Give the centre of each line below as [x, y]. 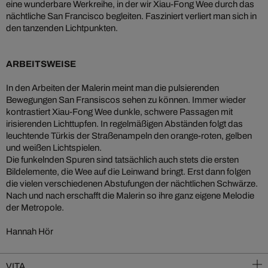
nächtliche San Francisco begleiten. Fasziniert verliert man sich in [131, 16]
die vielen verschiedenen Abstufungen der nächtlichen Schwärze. [132, 184]
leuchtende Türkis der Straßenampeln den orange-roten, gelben [129, 136]
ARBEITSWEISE [41, 64]
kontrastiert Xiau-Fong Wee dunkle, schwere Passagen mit [119, 112]
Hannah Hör [30, 232]
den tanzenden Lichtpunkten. [62, 28]
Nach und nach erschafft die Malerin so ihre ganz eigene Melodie [130, 196]
